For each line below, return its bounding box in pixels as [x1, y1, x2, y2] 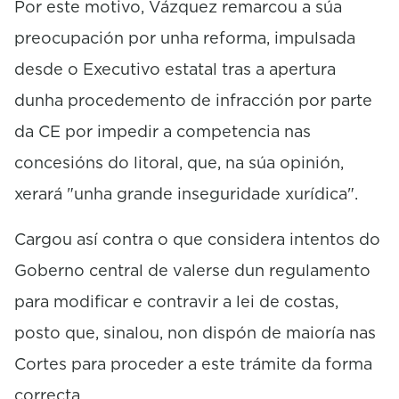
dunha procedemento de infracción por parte [14, 88, 372, 111]
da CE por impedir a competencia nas [14, 119, 311, 142]
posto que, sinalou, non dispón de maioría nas [14, 321, 376, 344]
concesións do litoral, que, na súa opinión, [14, 151, 344, 174]
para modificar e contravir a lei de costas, [14, 289, 338, 313]
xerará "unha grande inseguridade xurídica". [14, 182, 358, 205]
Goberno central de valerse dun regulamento [14, 258, 370, 281]
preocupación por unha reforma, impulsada [14, 26, 355, 49]
